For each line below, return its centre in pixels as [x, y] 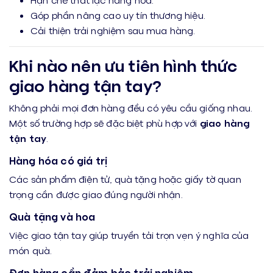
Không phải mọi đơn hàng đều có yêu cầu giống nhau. [131, 108]
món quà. [31, 250]
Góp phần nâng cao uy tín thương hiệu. [118, 15]
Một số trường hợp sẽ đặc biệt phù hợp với [105, 123]
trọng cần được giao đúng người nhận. [96, 194]
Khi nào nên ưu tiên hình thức [123, 65]
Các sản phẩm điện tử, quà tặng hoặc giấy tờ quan [125, 179]
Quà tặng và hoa [52, 217]
